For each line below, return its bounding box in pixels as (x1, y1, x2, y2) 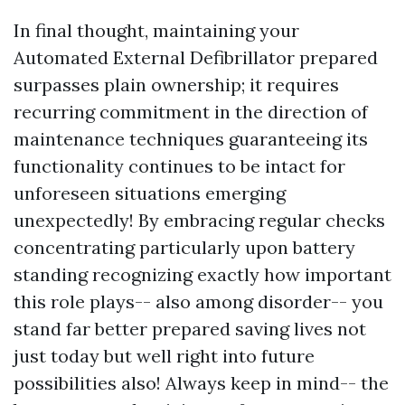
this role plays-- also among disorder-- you (14, 290, 383, 313)
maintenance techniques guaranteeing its (14, 127, 368, 150)
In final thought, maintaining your (14, 19, 299, 42)
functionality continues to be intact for (14, 155, 345, 177)
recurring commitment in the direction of (14, 100, 368, 123)
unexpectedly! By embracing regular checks (14, 209, 385, 231)
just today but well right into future (14, 344, 315, 367)
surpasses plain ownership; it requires (14, 73, 339, 96)
